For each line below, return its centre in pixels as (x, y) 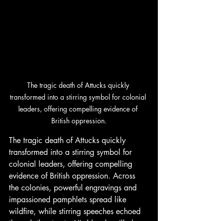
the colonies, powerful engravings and (74, 187)
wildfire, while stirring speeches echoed (76, 211)
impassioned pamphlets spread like (69, 199)
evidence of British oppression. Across (73, 176)
